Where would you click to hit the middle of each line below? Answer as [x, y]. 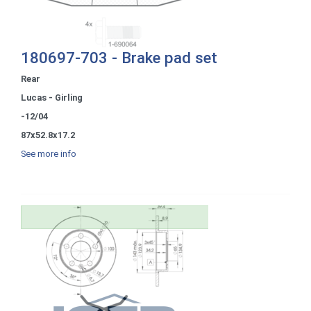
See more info [49, 153]
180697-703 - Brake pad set [119, 57]
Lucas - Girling [52, 97]
